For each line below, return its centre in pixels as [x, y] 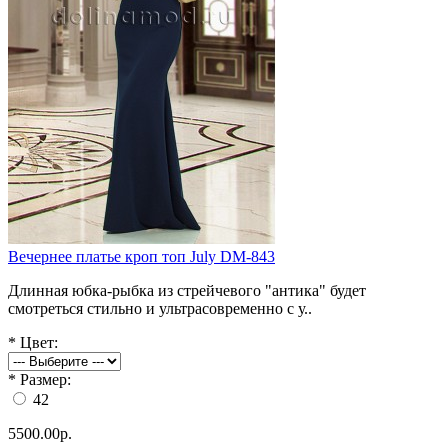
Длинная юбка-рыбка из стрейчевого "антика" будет [187, 290]
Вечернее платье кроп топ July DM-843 [141, 256]
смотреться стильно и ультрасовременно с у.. [160, 308]
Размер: [45, 379]
